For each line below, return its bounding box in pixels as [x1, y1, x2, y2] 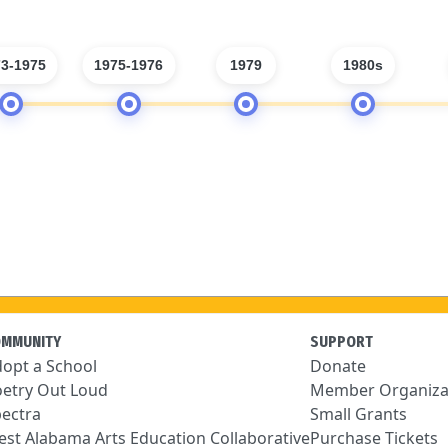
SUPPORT [310, 332, 374, 351]
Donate [310, 355, 367, 377]
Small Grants [310, 403, 408, 425]
